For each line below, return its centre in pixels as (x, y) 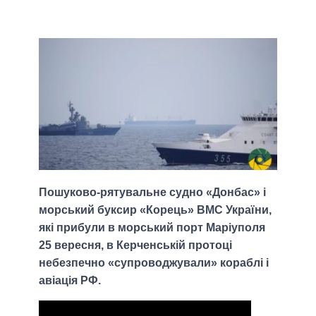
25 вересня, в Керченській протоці (135, 245)
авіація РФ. (70, 281)
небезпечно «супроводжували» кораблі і (154, 263)
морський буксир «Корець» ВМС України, (155, 210)
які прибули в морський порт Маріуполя (152, 228)
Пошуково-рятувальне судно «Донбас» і (152, 193)
